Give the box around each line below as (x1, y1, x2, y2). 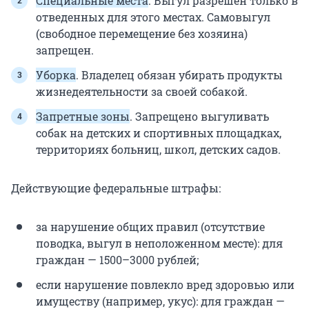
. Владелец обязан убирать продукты (76, 68, 283, 83)
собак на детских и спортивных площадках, (36, 126, 281, 141)
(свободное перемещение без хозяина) (36, 26, 248, 41)
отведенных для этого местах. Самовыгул (36, 10, 270, 25)
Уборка (36, 68, 76, 83)
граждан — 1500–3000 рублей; (36, 252, 199, 268)
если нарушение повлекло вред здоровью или (36, 277, 295, 292)
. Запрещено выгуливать (130, 109, 269, 124)
